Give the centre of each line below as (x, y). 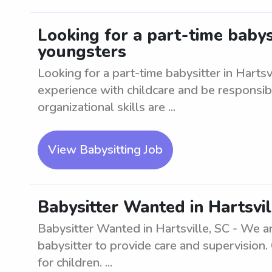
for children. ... (75, 263)
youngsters (82, 52)
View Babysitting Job (105, 150)
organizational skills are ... (107, 107)
